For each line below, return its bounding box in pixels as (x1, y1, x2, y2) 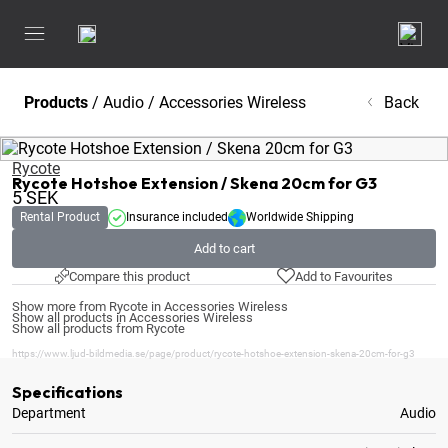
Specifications (12, 382, 123, 402)
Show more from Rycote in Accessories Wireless (12, 299, 288, 314)
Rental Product (20, 210, 100, 224)
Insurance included (126, 210, 228, 224)
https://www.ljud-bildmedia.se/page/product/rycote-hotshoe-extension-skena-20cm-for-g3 (12, 348, 415, 359)
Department (12, 405, 86, 421)
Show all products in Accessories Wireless (12, 310, 253, 325)
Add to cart (193, 241, 255, 256)
